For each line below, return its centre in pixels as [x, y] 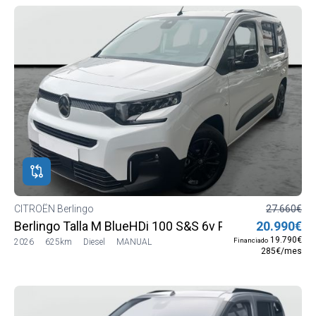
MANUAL [134, 242]
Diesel [94, 242]
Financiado [251, 240]
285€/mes [281, 251]
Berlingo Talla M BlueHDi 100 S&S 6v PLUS [131, 226]
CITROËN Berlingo [55, 208]
